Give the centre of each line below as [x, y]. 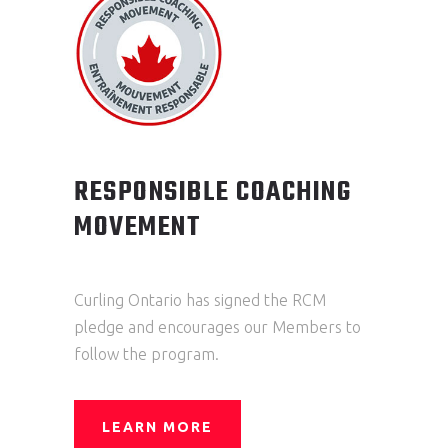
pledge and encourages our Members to [217, 327]
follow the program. [146, 354]
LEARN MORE [157, 427]
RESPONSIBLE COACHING [212, 192]
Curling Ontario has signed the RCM [200, 300]
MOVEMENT [137, 227]
